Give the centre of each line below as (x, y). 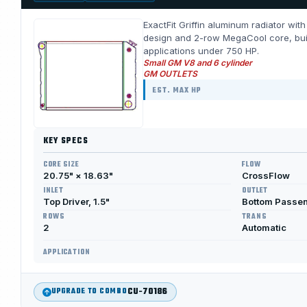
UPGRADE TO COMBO (89, 292)
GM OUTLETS (170, 74)
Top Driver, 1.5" (76, 201)
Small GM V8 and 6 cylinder (198, 63)
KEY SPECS (66, 141)
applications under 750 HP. (201, 51)
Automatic (264, 228)
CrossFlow (266, 175)
